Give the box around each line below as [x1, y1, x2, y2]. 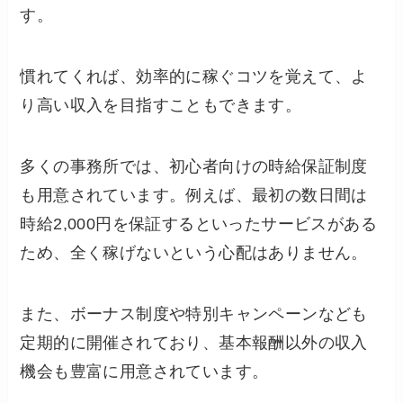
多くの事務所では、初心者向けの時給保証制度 [20, 157, 368, 175]
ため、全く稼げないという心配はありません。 [20, 243, 368, 262]
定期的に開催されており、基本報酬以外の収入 [20, 333, 368, 352]
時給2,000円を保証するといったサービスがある [20, 214, 378, 233]
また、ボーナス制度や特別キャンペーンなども [20, 304, 368, 323]
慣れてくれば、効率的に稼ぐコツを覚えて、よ [20, 67, 368, 86]
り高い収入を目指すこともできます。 [20, 96, 302, 115]
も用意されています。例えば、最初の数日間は [20, 185, 368, 204]
